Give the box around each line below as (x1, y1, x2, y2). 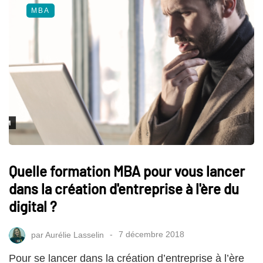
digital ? (9, 197, 57, 215)
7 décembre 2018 (119, 230, 184, 240)
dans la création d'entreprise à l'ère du (9, 180, 239, 197)
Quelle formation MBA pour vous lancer (9, 162, 245, 180)
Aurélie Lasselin (45, 230, 104, 240)
